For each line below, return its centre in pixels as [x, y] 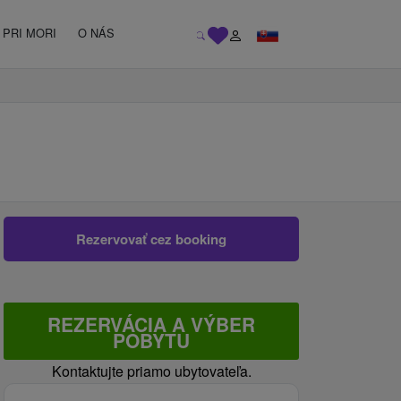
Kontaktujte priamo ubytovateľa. [151, 371]
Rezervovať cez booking [151, 239]
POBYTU [151, 340]
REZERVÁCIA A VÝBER [151, 324]
